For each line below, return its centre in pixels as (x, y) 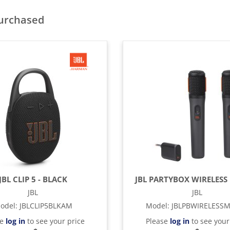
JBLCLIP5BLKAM (46, 206)
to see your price (55, 221)
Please (158, 221)
